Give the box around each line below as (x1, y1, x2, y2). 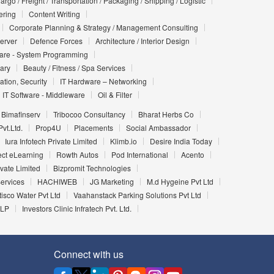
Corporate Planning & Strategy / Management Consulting (9, 22, 198, 33)
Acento (180, 149, 204, 160)
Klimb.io (109, 136, 137, 147)
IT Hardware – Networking (59, 76, 147, 87)
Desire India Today (149, 136, 212, 147)
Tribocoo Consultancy (53, 109, 125, 120)
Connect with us (54, 247, 124, 262)
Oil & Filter (97, 89, 132, 100)
